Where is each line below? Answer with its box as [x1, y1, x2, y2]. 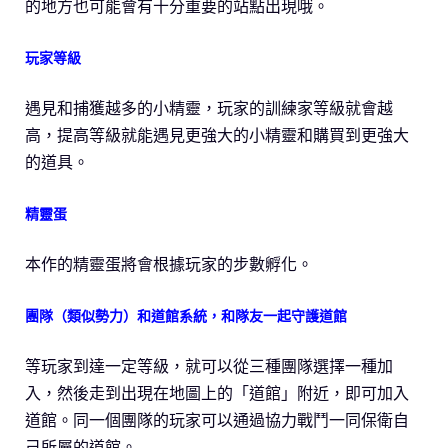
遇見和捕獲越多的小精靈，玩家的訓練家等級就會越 [25, 98, 393, 119]
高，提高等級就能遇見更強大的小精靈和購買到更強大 [25, 125, 409, 146]
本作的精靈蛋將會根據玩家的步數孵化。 [25, 254, 313, 275]
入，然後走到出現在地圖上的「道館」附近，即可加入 [25, 383, 409, 404]
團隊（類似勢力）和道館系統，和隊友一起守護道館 [25, 307, 347, 326]
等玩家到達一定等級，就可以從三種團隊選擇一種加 [25, 356, 393, 377]
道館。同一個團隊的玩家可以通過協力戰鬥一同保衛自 [25, 410, 409, 431]
